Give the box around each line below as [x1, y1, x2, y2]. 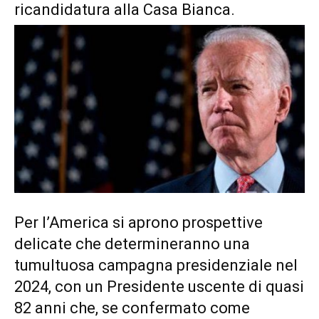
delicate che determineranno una [14, 234, 250, 253]
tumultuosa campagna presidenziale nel [14, 256, 298, 274]
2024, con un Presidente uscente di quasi [14, 277, 304, 296]
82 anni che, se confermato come [14, 298, 250, 317]
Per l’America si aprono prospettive [14, 213, 263, 231]
